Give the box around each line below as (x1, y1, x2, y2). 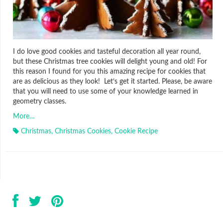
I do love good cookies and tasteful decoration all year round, (13, 48, 201, 55)
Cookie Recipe (114, 127, 158, 135)
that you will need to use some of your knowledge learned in (13, 88, 198, 95)
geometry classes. (13, 98, 66, 105)
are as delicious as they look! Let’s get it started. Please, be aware (13, 78, 212, 85)
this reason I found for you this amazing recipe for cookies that (13, 68, 206, 75)
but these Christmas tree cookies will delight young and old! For (13, 58, 207, 65)
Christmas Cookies (55, 127, 111, 135)
